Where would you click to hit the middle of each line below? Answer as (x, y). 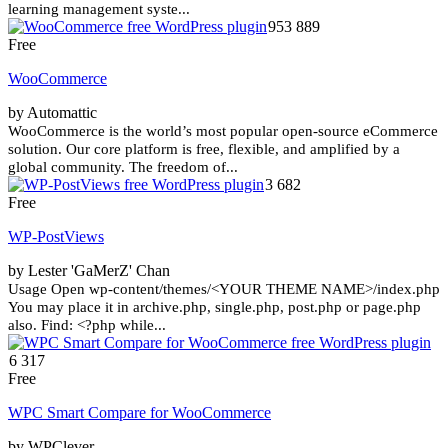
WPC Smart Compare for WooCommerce (139, 412)
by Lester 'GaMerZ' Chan (89, 270)
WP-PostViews (56, 236)
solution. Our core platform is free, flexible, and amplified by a (204, 148)
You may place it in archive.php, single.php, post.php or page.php (214, 306)
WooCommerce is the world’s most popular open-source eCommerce (223, 130)
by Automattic (52, 112)
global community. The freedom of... (123, 166)
